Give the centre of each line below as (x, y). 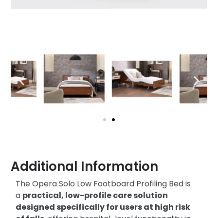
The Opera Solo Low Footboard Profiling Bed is (103, 184)
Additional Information (85, 167)
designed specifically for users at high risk (103, 207)
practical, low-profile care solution (95, 196)
